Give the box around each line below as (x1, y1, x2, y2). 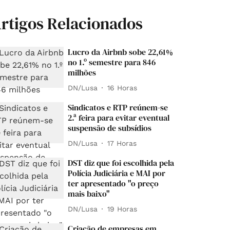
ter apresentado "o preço (68, 178, 159, 189)
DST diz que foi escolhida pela (68, 157, 175, 168)
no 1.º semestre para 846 (68, 56, 156, 68)
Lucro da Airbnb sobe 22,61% (68, 46, 174, 57)
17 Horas (107, 139, 137, 147)
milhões (68, 67, 97, 78)
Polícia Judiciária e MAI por (68, 167, 166, 179)
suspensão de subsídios (68, 122, 152, 133)
